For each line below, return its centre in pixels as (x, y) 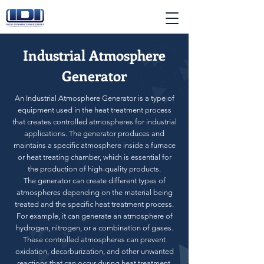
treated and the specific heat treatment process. (94, 204)
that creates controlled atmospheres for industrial (94, 122)
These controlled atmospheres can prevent (94, 240)
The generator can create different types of (94, 181)
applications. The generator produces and (94, 133)
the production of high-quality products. (94, 169)
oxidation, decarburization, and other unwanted (94, 251)
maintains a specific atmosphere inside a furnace (94, 145)
